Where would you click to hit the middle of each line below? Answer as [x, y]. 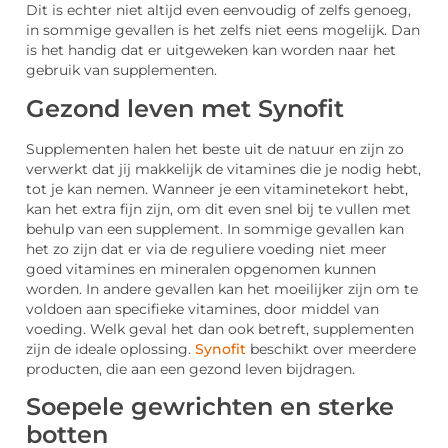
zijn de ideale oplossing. [110, 348]
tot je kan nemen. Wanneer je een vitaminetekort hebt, [217, 188]
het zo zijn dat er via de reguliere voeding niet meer [206, 248]
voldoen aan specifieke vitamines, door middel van [202, 308]
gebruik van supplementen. [121, 70]
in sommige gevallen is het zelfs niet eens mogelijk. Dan [223, 30]
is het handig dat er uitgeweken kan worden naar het [211, 50]
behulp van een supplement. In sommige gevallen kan [215, 228]
